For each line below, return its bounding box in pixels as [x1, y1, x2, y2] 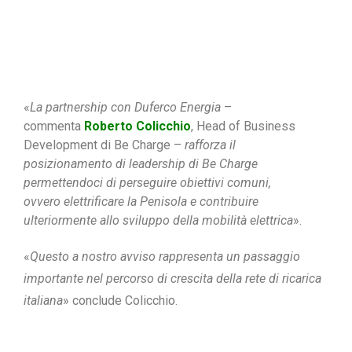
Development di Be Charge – [24, 137, 185, 152]
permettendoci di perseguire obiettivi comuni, [24, 174, 271, 190]
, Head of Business [191, 118, 295, 134]
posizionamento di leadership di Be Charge [24, 156, 258, 171]
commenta [24, 118, 84, 134]
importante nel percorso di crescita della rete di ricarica [24, 270, 321, 286]
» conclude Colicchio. [63, 292, 178, 308]
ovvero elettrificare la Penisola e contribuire [24, 193, 258, 209]
